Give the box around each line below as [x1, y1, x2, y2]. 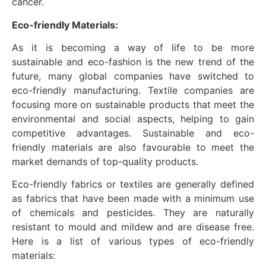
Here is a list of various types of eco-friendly [12, 235, 254, 248]
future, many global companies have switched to [12, 69, 254, 82]
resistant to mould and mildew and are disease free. [12, 221, 254, 233]
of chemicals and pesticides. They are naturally [12, 207, 254, 219]
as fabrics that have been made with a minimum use [12, 192, 254, 205]
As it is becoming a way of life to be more [12, 41, 254, 53]
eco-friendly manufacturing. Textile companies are [12, 84, 254, 96]
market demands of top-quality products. [12, 155, 198, 167]
